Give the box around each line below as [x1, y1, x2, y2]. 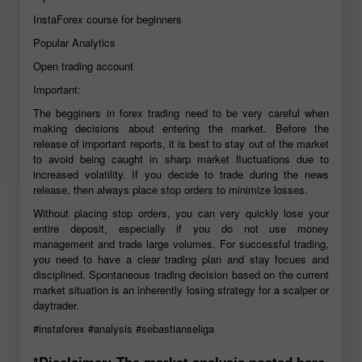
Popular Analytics [33, 34, 116, 50]
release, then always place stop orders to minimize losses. [33, 181, 308, 197]
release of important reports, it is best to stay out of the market [33, 135, 329, 151]
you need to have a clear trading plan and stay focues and [33, 250, 329, 267]
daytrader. [33, 297, 79, 313]
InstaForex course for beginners [33, 11, 182, 27]
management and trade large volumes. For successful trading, [33, 235, 329, 251]
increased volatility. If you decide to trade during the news [33, 166, 329, 182]
